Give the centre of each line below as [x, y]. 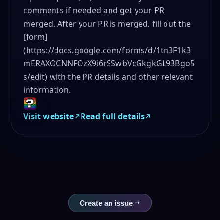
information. [47, 90]
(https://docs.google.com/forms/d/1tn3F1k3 [107, 50]
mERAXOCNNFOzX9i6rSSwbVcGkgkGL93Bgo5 [109, 64]
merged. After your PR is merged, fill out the [107, 24]
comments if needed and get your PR [94, 11]
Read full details [113, 117]
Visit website [49, 117]
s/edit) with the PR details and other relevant [108, 77]
